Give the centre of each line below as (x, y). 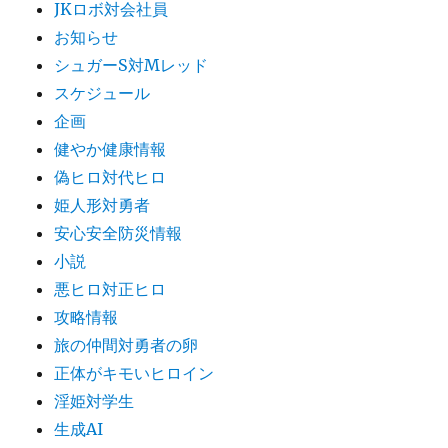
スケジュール (102, 93)
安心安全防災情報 (118, 233)
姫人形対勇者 (102, 205)
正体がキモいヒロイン (134, 373)
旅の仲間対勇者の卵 (126, 345)
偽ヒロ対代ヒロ (110, 177)
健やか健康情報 (110, 149)
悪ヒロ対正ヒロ (110, 289)
